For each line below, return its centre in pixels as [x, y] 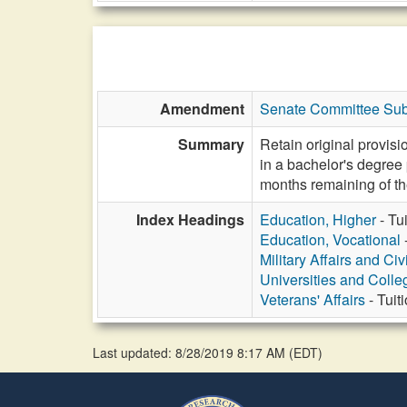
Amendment [202, 109]
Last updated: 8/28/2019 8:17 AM [191, 352]
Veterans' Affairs [313, 299]
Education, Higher [318, 219]
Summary [211, 144]
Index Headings [190, 219]
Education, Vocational [330, 239]
